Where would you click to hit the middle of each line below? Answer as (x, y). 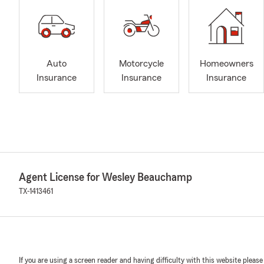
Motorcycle (141, 64)
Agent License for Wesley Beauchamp (105, 177)
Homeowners (226, 64)
